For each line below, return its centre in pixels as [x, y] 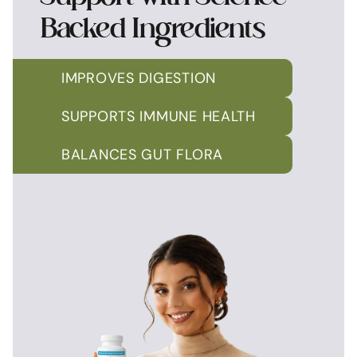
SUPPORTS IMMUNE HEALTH [159, 116]
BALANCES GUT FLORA [142, 154]
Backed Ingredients [152, 30]
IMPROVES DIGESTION [139, 78]
